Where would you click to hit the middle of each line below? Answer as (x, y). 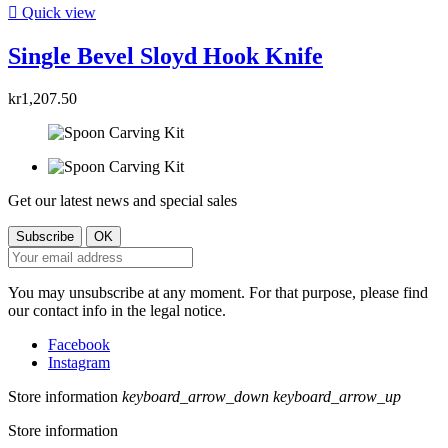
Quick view (57, 12)
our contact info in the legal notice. (117, 310)
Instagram (79, 362)
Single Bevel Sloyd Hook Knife (165, 55)
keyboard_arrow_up (337, 396)
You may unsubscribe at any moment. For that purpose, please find (218, 292)
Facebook (79, 344)
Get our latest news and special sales (122, 200)
